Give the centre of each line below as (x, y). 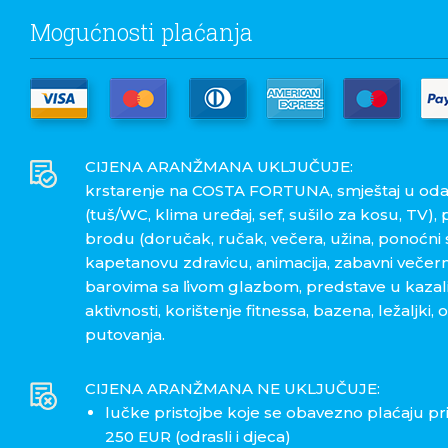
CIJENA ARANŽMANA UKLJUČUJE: (218, 167)
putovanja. (124, 335)
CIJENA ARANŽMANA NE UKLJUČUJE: (232, 389)
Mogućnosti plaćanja (141, 32)
